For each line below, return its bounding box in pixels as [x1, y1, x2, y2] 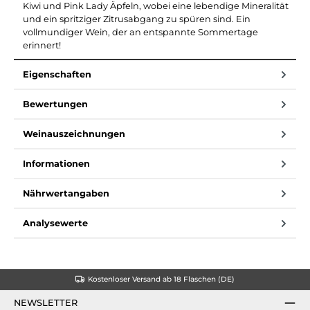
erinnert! [23, 39, 61, 51]
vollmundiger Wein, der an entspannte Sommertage [23, 26, 258, 37]
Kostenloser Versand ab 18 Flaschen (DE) [88, 275, 235, 284]
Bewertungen [23, 98, 88, 109]
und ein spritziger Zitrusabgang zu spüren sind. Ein [23, 13, 250, 24]
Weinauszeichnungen [23, 128, 125, 139]
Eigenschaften [23, 69, 91, 80]
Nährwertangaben [23, 188, 109, 199]
